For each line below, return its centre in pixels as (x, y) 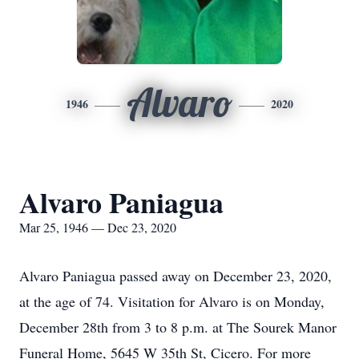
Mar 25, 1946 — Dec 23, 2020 (98, 227)
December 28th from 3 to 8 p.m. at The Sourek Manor (178, 327)
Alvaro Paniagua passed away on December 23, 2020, (175, 276)
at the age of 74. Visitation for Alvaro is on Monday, (172, 301)
